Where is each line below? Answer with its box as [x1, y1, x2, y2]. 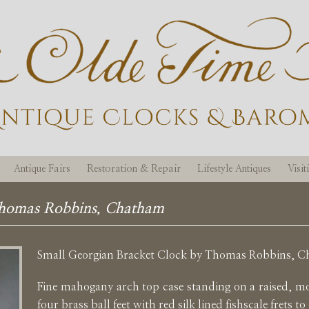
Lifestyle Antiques [197, 164, 271, 174]
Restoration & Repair [87, 164, 181, 174]
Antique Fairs [14, 164, 70, 174]
